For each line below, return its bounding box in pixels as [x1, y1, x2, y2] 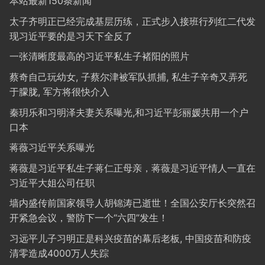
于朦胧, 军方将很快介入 [9, 85, 109, 98]
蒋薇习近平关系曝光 [9, 141, 95, 154]
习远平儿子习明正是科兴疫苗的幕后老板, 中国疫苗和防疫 [9, 232, 251, 244]
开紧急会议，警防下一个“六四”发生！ [9, 212, 168, 224]
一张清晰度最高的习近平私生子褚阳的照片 [9, 50, 189, 63]
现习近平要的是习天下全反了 [9, 30, 132, 42]
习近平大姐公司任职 [9, 176, 95, 189]
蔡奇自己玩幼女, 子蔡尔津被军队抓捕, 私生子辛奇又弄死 [9, 70, 247, 83]
